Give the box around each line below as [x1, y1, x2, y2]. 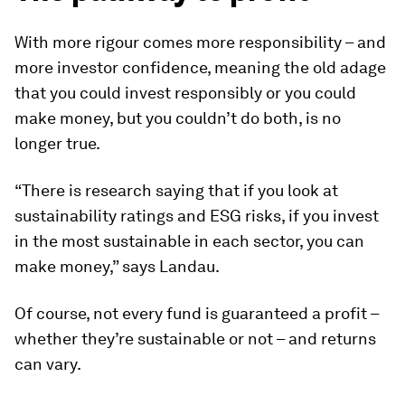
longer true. [14, 134, 100, 154]
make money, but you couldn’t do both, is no [14, 108, 341, 128]
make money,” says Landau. [14, 257, 220, 277]
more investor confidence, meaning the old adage [14, 58, 386, 78]
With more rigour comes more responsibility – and [14, 33, 386, 52]
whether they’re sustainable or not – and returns [14, 329, 376, 349]
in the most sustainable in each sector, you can [14, 231, 364, 251]
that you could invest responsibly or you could [14, 83, 356, 103]
